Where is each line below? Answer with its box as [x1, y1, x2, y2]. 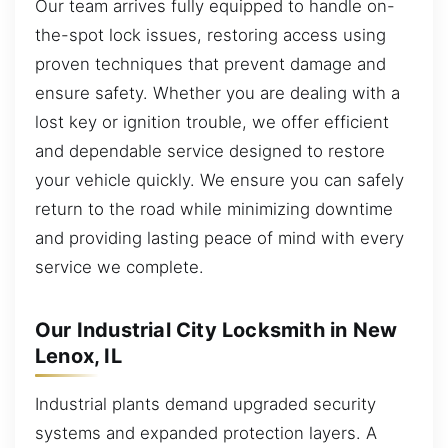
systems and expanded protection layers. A [35, 422, 377, 443]
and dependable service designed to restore [35, 140, 385, 161]
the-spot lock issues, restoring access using [35, 24, 386, 45]
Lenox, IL [35, 343, 122, 368]
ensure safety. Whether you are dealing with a [35, 82, 400, 103]
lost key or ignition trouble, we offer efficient [35, 111, 389, 132]
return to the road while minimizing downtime [35, 198, 393, 219]
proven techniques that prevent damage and [35, 53, 386, 74]
